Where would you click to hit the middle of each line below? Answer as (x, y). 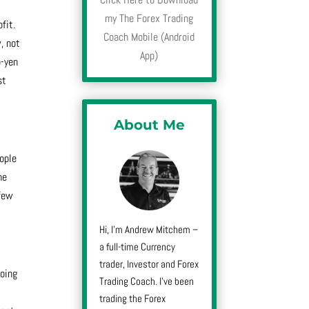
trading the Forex (133, 298)
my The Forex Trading (149, 19)
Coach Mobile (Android (149, 37)
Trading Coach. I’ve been (147, 281)
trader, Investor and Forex (149, 263)
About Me (149, 125)
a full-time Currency (138, 246)
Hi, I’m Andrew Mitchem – (149, 229)
